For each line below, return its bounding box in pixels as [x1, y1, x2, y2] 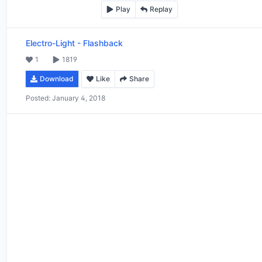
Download [40, 74, 74, 83]
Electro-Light [26, 37, 75, 48]
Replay [149, 4, 173, 13]
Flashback [83, 37, 123, 48]
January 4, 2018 [52, 93, 105, 102]
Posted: [26, 93, 50, 102]
